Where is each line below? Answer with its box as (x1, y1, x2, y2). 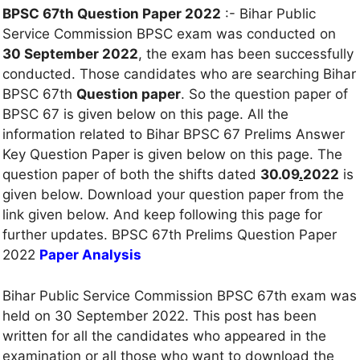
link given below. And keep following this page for (2, 207, 322, 223)
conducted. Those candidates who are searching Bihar (2, 66, 356, 83)
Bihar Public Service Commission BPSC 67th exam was (2, 287, 357, 304)
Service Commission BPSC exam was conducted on (2, 26, 336, 43)
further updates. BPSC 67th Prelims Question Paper (2, 227, 337, 243)
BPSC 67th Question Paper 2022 (2, 6, 221, 22)
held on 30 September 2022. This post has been (2, 307, 317, 324)
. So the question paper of (181, 86, 348, 103)
